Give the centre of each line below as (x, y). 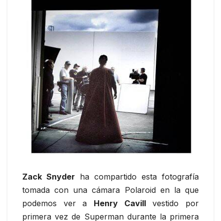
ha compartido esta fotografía (137, 177)
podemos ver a (58, 203)
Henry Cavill (120, 203)
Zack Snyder (49, 177)
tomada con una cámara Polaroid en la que (110, 190)
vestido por (172, 203)
